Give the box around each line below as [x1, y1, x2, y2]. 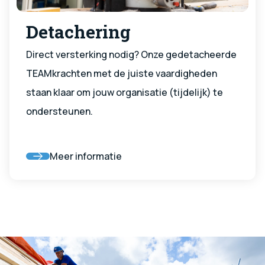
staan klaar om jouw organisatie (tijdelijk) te [26, 85, 223, 99]
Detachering [26, 20, 131, 43]
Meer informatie [50, 149, 122, 163]
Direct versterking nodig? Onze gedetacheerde [26, 47, 237, 61]
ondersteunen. [26, 104, 93, 118]
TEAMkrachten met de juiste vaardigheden [26, 66, 217, 80]
